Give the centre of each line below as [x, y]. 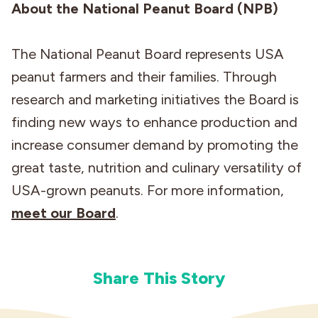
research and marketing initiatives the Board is [155, 99]
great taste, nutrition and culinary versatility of [157, 167]
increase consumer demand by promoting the [155, 144]
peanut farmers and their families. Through [144, 76]
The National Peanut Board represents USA [148, 54]
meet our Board [64, 213]
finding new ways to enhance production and [154, 122]
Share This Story [159, 278]
